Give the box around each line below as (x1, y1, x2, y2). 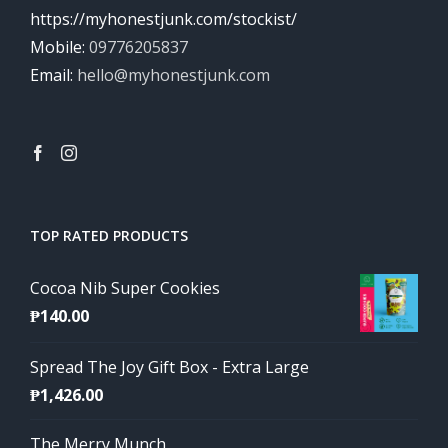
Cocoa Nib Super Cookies (30, 277, 220, 299)
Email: (30, 64, 77, 86)
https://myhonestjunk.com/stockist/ (30, 8, 297, 30)
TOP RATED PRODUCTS (30, 226, 188, 245)
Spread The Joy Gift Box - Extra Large (30, 356, 309, 378)
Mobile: (30, 36, 89, 58)
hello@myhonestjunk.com (77, 64, 270, 86)
